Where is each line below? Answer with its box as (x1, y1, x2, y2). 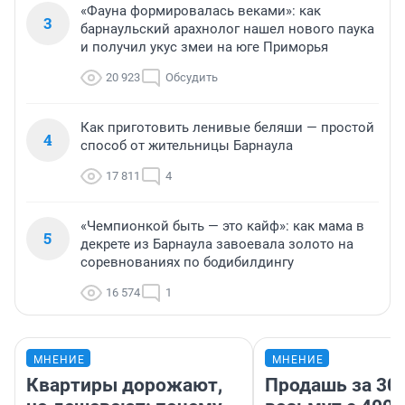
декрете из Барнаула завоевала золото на (80, 235, 353, 252)
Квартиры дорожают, (26, 373, 222, 396)
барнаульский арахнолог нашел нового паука (80, 20, 374, 37)
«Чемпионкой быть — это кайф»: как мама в (80, 217, 364, 234)
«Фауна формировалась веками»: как (80, 2, 321, 19)
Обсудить (165, 70, 218, 84)
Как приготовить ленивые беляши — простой (80, 118, 374, 136)
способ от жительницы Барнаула (80, 137, 293, 154)
